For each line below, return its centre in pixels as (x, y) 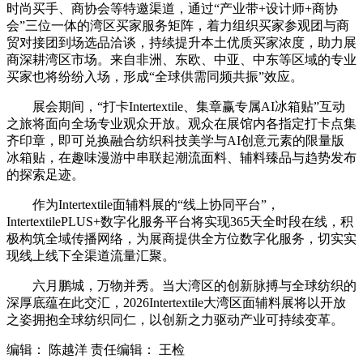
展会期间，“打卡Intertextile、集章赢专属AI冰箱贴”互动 (189, 107)
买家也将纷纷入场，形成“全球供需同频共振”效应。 (155, 77)
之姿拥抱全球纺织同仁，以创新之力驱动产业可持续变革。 (175, 320)
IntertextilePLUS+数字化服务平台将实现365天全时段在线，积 (180, 222)
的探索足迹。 (45, 175)
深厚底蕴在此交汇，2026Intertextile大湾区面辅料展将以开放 (176, 303)
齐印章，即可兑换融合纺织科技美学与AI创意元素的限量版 (175, 141)
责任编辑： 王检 (138, 350)
